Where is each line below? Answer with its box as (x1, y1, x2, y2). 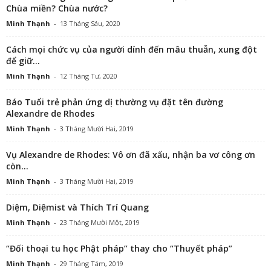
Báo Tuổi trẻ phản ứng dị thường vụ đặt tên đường (6, 96, 223, 108)
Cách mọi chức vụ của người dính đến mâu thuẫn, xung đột (6, 44, 257, 55)
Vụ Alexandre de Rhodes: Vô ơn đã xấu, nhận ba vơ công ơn (6, 149, 255, 160)
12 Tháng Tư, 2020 (60, 71, 117, 80)
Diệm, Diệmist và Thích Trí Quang (6, 201, 149, 213)
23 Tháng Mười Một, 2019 (60, 218, 140, 227)
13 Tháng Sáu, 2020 (60, 19, 120, 28)
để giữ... (6, 55, 40, 67)
